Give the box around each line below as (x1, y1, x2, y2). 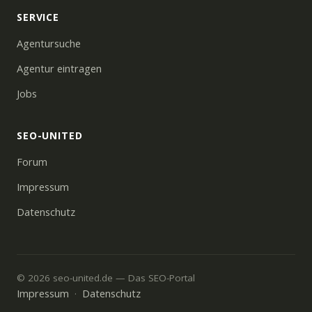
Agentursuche (17, 37, 81, 50)
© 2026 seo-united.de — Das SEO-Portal (17, 272, 195, 284)
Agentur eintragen (17, 62, 102, 75)
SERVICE (17, 10, 59, 24)
